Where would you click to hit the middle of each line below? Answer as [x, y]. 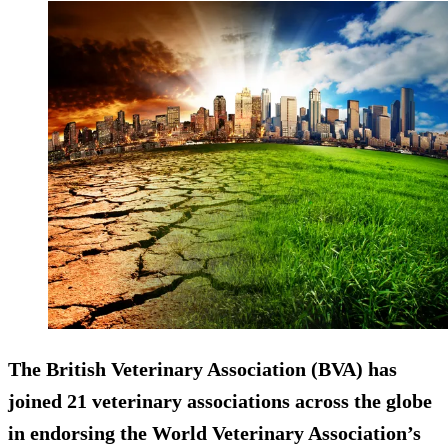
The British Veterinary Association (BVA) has [202, 368]
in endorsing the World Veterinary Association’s [214, 432]
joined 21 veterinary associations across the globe [220, 400]
